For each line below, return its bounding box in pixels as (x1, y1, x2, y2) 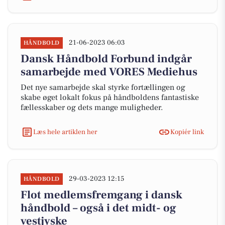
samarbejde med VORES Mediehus (21, 65, 197, 79)
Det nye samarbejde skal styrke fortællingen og (21, 82, 185, 92)
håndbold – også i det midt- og (21, 201, 176, 215)
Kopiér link (170, 127, 204, 137)
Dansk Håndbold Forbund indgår (21, 52, 192, 66)
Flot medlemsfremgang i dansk (21, 188, 182, 202)
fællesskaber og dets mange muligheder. (21, 102, 163, 113)
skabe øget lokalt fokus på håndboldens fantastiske (21, 92, 199, 102)
